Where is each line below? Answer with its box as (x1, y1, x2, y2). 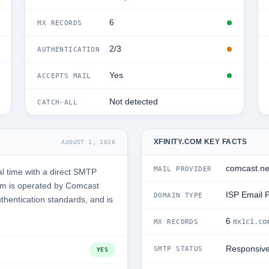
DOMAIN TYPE (154, 191, 203, 199)
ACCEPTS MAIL (37, 71, 91, 79)
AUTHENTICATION (37, 45, 100, 53)
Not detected (109, 97, 159, 106)
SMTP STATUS (154, 245, 203, 252)
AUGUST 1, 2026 (61, 138, 115, 145)
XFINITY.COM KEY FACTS (154, 138, 247, 146)
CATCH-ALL (37, 98, 78, 106)
